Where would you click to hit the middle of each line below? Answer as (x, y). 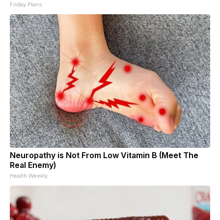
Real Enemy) (33, 165)
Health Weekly (29, 176)
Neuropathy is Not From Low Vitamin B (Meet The (104, 155)
